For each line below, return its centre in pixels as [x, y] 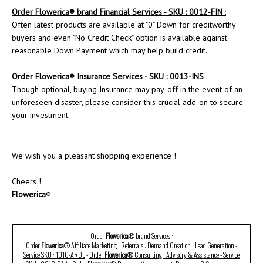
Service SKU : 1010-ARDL [54, 254]
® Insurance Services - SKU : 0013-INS [136, 76]
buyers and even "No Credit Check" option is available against [119, 38]
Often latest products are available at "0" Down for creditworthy [124, 25]
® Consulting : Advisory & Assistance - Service [183, 254]
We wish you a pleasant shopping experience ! [94, 156]
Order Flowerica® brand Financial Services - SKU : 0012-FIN [117, 12]
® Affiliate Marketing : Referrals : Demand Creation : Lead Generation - [151, 245]
